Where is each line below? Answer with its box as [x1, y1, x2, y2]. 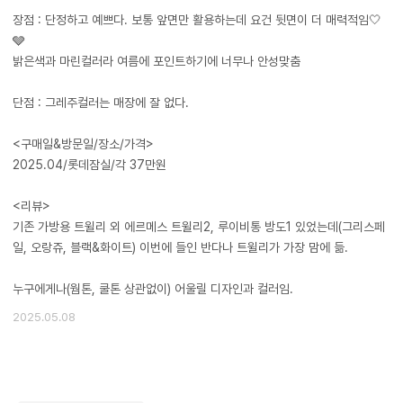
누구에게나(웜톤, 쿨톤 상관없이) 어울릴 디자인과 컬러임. [13, 282, 293, 296]
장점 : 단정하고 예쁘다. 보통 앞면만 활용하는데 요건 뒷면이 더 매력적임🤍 [13, 13, 381, 27]
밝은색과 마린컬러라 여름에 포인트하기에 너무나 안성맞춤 [13, 54, 300, 68]
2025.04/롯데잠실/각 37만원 [13, 157, 166, 172]
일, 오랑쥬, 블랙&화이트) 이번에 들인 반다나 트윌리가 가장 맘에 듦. [13, 240, 348, 255]
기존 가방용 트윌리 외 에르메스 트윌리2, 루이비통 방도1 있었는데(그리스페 [13, 219, 385, 234]
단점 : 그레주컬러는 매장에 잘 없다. [13, 95, 189, 110]
